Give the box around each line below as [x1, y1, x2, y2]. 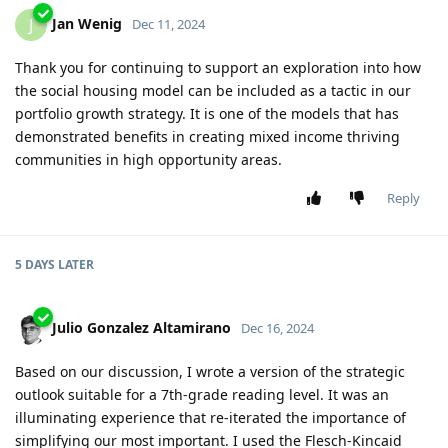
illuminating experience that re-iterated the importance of [15, 408, 406, 428]
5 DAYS [15, 256, 55, 274]
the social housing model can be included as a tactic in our [15, 81, 411, 101]
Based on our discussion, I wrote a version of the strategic [15, 362, 405, 382]
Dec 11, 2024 [132, 14, 205, 33]
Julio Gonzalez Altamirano [52, 317, 231, 337]
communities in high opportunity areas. [15, 150, 282, 170]
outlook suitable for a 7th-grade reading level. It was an [15, 385, 389, 405]
